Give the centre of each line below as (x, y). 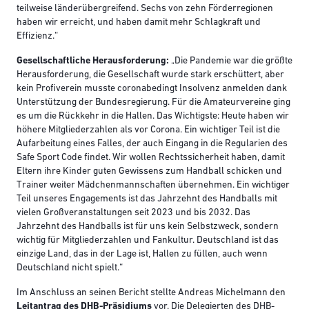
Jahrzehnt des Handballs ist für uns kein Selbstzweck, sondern (148, 227)
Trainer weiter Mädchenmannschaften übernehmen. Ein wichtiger (153, 186)
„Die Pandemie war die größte (231, 61)
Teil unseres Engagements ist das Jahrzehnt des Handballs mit (147, 199)
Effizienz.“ (37, 37)
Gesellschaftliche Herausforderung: (93, 61)
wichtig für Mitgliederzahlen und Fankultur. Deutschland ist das (148, 241)
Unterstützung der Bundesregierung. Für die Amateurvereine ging (153, 103)
